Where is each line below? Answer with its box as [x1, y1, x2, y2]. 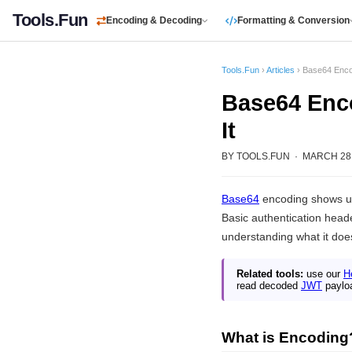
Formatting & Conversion [236, 15, 350, 26]
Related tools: [236, 268, 303, 280]
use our [303, 268, 343, 280]
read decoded [236, 280, 301, 291]
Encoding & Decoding [105, 15, 202, 26]
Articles [266, 65, 295, 75]
